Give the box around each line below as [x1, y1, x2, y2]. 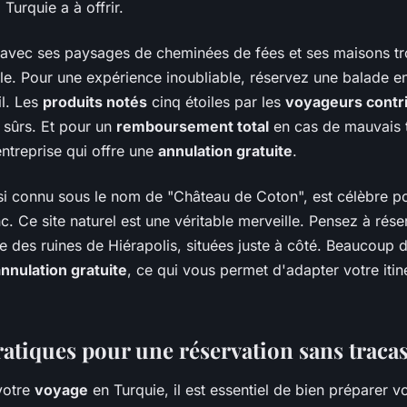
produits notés [43, 93, 147, 112]
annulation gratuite [158, 142, 293, 161]
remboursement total [116, 117, 269, 136]
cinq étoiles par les [147, 93, 285, 112]
